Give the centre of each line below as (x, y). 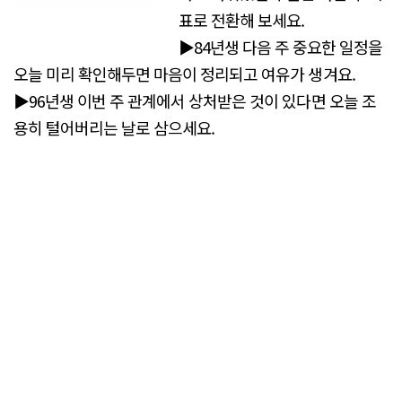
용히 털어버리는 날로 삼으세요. (114, 127)
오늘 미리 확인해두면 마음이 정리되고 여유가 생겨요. (184, 73)
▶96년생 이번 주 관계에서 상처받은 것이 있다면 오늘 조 (195, 100)
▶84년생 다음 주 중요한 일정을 (281, 46)
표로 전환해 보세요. (242, 19)
